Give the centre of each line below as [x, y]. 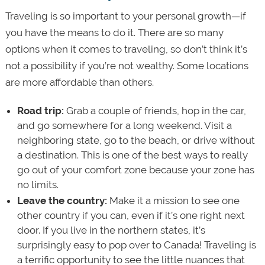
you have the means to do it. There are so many [114, 32]
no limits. [38, 185]
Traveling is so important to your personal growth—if [125, 16]
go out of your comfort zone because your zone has [135, 170]
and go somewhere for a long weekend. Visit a [124, 126]
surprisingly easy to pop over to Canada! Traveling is [136, 245]
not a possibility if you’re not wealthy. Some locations [127, 65]
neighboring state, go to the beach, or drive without [136, 140]
